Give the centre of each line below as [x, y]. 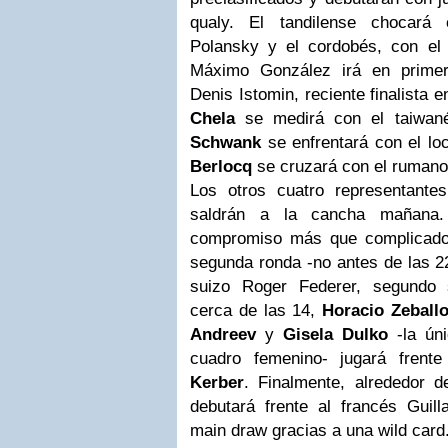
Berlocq [221, 166]
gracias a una [322, 430]
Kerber [217, 382]
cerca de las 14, [256, 310]
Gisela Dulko [335, 334]
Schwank [225, 142]
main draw [228, 430]
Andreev [223, 334]
